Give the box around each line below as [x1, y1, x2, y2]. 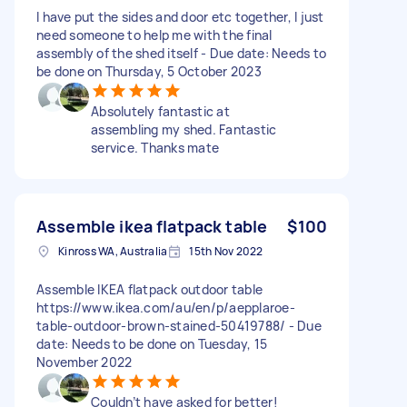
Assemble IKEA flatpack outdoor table [36, 280, 263, 298]
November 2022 [36, 352, 133, 371]
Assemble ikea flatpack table [36, 214, 268, 237]
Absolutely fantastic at [91, 102, 230, 120]
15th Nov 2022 [189, 243, 263, 259]
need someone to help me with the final [36, 25, 273, 44]
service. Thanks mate [91, 138, 219, 156]
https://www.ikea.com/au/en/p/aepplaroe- [36, 298, 295, 316]
